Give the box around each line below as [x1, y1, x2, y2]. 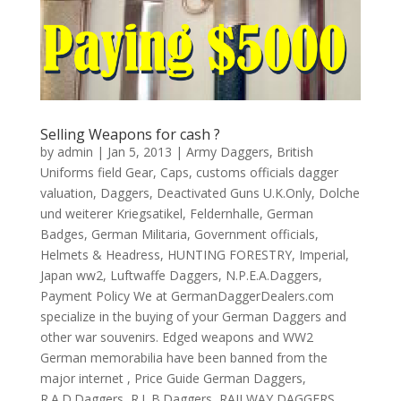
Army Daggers [185, 143, 269, 160]
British [276, 143, 313, 160]
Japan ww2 [39, 267, 103, 284]
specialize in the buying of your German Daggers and [39, 308, 346, 325]
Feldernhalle [189, 205, 260, 222]
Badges [39, 226, 84, 243]
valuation [39, 184, 93, 201]
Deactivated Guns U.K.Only [156, 184, 311, 201]
